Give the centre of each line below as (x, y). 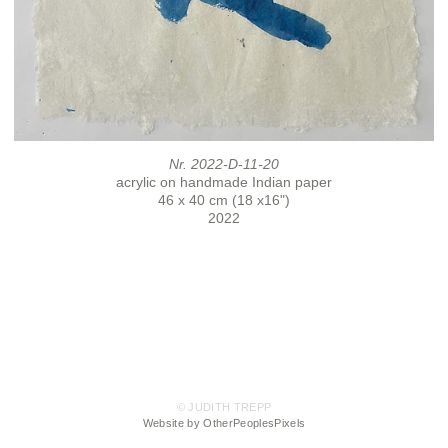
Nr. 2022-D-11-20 (224, 163)
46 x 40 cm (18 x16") (224, 199)
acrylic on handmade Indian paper (224, 181)
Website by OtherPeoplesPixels (224, 423)
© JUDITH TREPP (224, 407)
